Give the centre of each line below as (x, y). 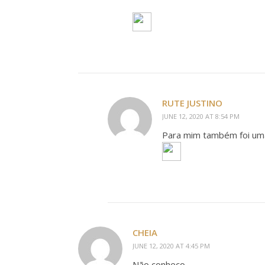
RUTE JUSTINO (192, 103)
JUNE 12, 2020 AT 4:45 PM (171, 246)
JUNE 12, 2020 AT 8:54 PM (201, 116)
